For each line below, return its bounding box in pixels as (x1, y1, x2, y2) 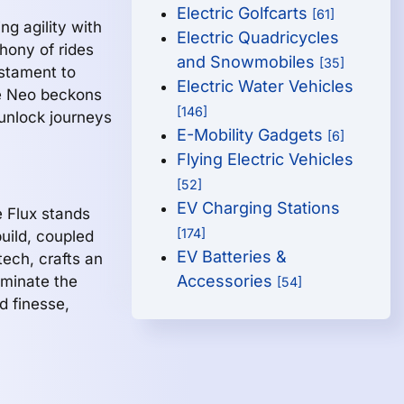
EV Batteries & (177, 247, 288, 266)
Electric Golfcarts (177, 4, 313, 23)
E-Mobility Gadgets (177, 125, 328, 144)
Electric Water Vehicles (177, 77, 354, 96)
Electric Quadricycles (177, 28, 340, 47)
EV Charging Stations (177, 198, 341, 217)
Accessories (177, 271, 278, 290)
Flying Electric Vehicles (177, 150, 354, 169)
